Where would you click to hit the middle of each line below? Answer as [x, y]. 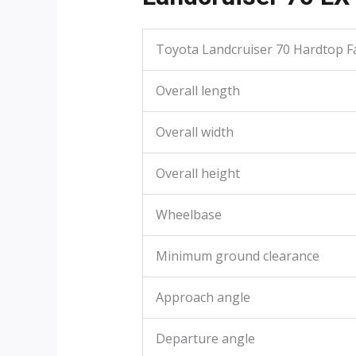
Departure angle [205, 339]
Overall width [194, 132]
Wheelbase [188, 215]
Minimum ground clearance [237, 256]
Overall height [197, 174]
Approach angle [203, 298]
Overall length [197, 91]
